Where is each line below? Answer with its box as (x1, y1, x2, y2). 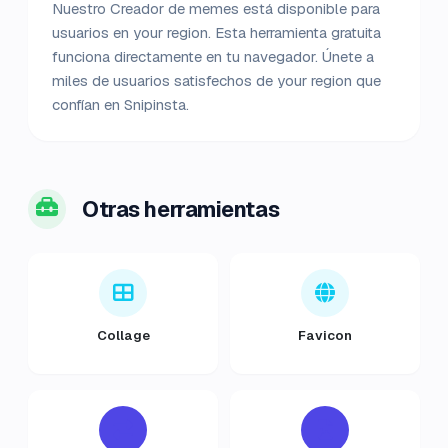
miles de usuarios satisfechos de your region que (52, 71, 381, 90)
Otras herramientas (82, 195, 280, 223)
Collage (96, 327, 150, 344)
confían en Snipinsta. (52, 95, 189, 114)
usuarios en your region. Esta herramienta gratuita (52, 23, 381, 42)
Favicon (298, 327, 352, 344)
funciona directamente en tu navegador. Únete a (52, 47, 374, 66)
